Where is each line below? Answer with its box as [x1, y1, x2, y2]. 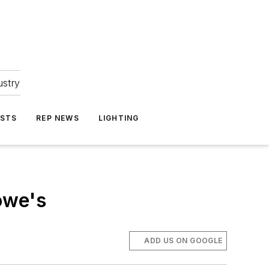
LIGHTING [98, 113, 139, 122]
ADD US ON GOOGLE [144, 236, 223, 246]
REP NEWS [36, 113, 79, 122]
